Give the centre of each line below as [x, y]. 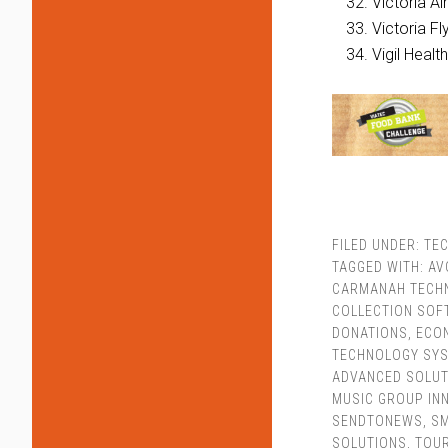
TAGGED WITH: [380, 266]
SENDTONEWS [377, 420]
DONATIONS [370, 332]
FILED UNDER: [378, 244]
